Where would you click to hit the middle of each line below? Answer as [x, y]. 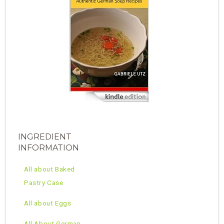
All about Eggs [48, 203]
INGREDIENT [45, 137]
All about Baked [49, 169]
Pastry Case [44, 183]
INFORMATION [48, 148]
